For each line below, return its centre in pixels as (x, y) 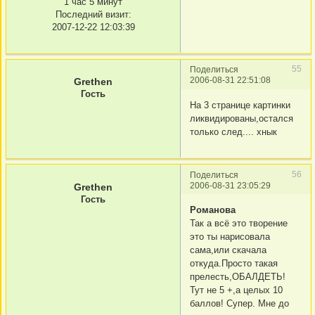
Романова (213, 210)
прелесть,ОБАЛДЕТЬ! (238, 277)
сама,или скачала (228, 250)
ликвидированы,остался (242, 118)
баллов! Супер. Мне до (239, 303)
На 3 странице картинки (240, 105)
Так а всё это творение (239, 223)
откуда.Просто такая (234, 263)
